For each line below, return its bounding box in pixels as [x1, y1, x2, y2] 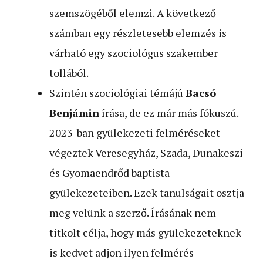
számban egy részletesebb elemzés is [49, 25, 227, 40]
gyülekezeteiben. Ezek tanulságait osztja [49, 185, 244, 200]
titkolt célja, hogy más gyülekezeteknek [49, 225, 241, 240]
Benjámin [49, 105, 99, 120]
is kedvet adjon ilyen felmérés [49, 245, 194, 259]
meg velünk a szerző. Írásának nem [49, 205, 216, 220]
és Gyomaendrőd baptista [49, 165, 170, 180]
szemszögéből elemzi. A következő [49, 5, 216, 20]
